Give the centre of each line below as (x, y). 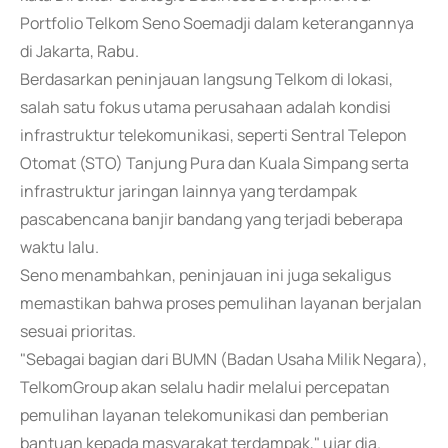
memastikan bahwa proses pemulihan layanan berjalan (221, 303)
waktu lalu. (59, 247)
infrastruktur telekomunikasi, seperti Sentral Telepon (213, 135)
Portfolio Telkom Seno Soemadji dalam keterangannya (217, 23)
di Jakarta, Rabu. (79, 51)
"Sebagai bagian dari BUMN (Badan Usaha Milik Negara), (223, 359)
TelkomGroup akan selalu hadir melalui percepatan (205, 387)
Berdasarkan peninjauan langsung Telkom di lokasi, (206, 79)
